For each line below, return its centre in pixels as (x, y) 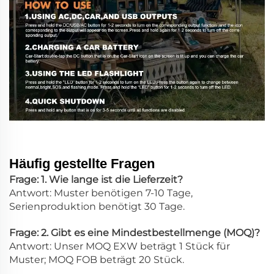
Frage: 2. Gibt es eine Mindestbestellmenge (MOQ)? (135, 233)
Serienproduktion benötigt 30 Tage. (97, 207)
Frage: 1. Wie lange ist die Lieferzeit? (96, 180)
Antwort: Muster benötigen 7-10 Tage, (101, 193)
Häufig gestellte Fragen (82, 164)
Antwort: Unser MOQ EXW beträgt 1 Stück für (120, 246)
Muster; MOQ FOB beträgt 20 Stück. (97, 260)
